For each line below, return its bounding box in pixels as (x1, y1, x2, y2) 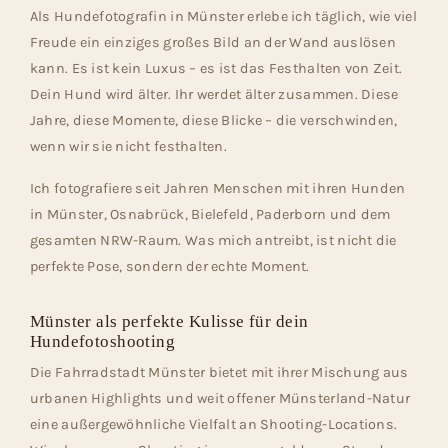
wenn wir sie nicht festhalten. (29, 138, 227, 156)
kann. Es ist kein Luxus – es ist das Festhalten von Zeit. (29, 60, 403, 78)
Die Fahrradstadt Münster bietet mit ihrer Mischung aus (29, 364, 409, 382)
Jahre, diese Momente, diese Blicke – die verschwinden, (29, 112, 398, 130)
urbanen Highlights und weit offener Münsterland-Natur (29, 390, 411, 408)
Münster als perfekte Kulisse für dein (29, 312, 309, 332)
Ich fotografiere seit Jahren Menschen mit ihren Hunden (29, 180, 406, 198)
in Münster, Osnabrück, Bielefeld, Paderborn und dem (29, 206, 391, 224)
